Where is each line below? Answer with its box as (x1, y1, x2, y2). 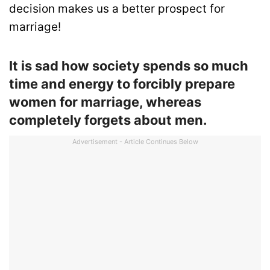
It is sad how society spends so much (9, 57, 248, 74)
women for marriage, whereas (9, 93, 201, 110)
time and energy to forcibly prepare (9, 75, 235, 92)
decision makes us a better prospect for (9, 1, 225, 16)
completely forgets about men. (9, 111, 207, 128)
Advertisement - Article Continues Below (72, 137, 198, 146)
